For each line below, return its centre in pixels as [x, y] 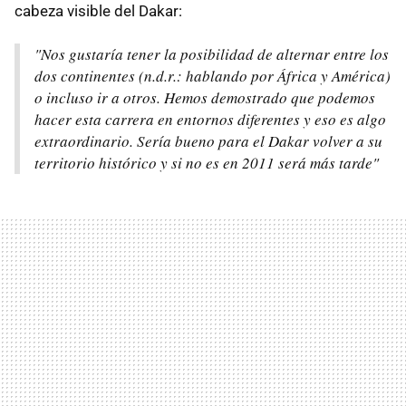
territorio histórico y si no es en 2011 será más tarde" [207, 163]
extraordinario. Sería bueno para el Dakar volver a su [208, 141]
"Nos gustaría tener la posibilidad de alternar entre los [212, 54]
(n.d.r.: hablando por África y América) [265, 76]
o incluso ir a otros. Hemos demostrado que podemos [205, 97]
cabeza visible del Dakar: [98, 11]
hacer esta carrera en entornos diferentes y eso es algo [210, 119]
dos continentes [87, 76]
